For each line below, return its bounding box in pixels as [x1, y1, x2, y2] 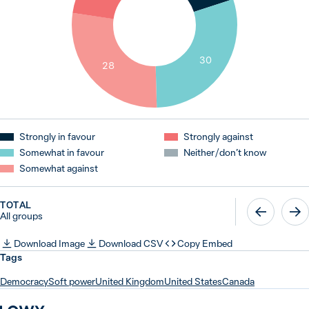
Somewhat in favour [19, 146, 104, 159]
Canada [222, 275, 255, 288]
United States [164, 275, 222, 288]
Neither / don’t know [183, 146, 266, 159]
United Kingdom [95, 275, 164, 288]
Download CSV [99, 237, 163, 250]
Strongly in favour [19, 130, 95, 143]
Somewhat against [19, 162, 98, 175]
